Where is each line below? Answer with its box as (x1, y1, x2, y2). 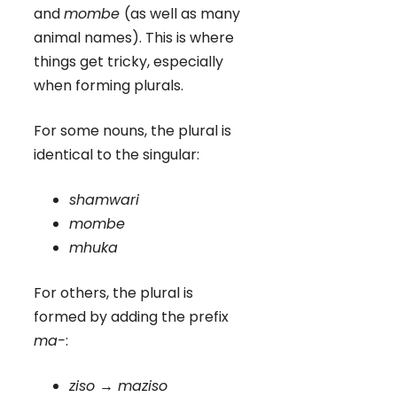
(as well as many (124, 3, 240, 24)
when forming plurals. (34, 74, 183, 96)
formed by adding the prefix (34, 306, 229, 327)
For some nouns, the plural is (34, 120, 231, 141)
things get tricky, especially (34, 51, 223, 72)
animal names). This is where (34, 27, 234, 48)
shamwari (69, 189, 139, 210)
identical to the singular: (34, 144, 199, 165)
